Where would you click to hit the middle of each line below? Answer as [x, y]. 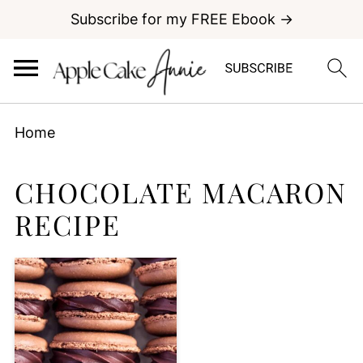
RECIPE [67, 224]
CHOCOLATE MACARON [180, 192]
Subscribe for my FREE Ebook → [181, 19]
